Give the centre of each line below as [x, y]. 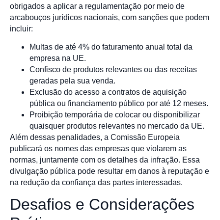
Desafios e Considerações [102, 205]
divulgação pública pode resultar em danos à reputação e [110, 171]
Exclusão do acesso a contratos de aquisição [108, 92]
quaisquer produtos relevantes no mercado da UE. [117, 126]
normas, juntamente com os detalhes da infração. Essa [105, 160]
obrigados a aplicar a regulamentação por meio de [97, 6]
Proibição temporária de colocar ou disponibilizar [115, 115]
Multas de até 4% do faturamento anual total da [111, 47]
